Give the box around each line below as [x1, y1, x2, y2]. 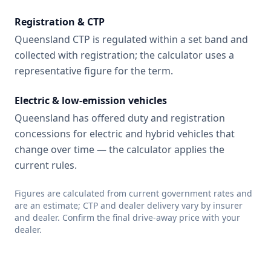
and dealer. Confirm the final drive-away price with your [15, 212, 240, 223]
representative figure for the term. [15, 64, 173, 77]
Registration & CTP [15, 15, 105, 28]
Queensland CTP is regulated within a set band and [15, 33, 248, 46]
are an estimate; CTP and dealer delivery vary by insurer [15, 200, 243, 211]
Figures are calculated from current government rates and [15, 188, 252, 199]
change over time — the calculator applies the [15, 143, 224, 156]
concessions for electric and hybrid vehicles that [15, 127, 235, 140]
